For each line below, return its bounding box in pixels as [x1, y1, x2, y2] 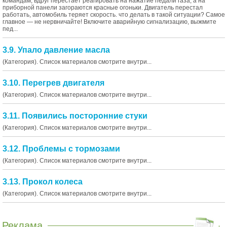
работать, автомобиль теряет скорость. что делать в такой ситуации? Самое [3, 11, 225, 18]
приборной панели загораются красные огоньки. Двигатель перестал [3, 4, 203, 11]
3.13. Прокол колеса [3, 177, 83, 186]
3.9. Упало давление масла [3, 46, 110, 54]
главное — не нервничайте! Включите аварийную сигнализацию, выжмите [3, 18, 216, 25]
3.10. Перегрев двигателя [3, 79, 104, 87]
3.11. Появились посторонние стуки [3, 111, 147, 120]
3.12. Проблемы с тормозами [3, 144, 120, 153]
